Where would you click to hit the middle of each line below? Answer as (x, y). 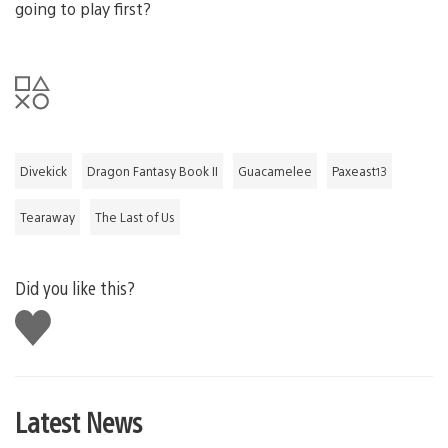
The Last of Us (135, 216)
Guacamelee (275, 170)
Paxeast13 (359, 170)
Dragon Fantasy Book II (152, 170)
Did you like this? (75, 287)
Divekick (43, 170)
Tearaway (47, 216)
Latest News (78, 420)
